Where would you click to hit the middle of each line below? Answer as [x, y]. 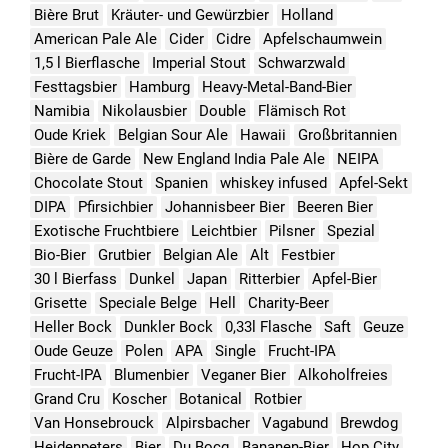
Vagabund [295, 423]
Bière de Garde [82, 159]
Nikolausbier [144, 111]
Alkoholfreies [343, 375]
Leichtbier [224, 231]
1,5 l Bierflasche [87, 63]
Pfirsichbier [115, 207]
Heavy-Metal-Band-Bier [277, 87]
